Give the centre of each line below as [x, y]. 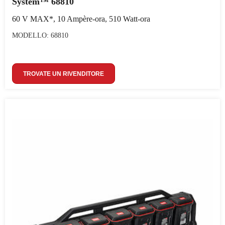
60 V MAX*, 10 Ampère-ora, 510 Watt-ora [81, 19]
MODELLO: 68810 [40, 35]
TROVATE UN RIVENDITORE [64, 74]
